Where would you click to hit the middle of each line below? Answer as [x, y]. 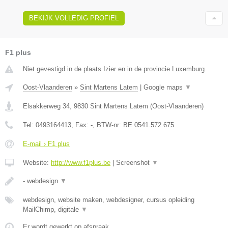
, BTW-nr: [108, 125]
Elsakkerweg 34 [46, 106]
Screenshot [134, 162]
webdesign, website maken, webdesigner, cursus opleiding [109, 199]
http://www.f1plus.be [81, 162]
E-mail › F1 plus [46, 144]
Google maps [164, 87]
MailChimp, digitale [52, 209]
